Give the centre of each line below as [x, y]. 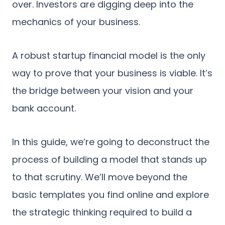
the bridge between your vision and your [103, 90]
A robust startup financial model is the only [109, 55]
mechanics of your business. [76, 22]
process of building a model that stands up [109, 159]
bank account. [44, 108]
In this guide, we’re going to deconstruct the [111, 142]
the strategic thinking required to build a [102, 212]
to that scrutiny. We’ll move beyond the [100, 177]
